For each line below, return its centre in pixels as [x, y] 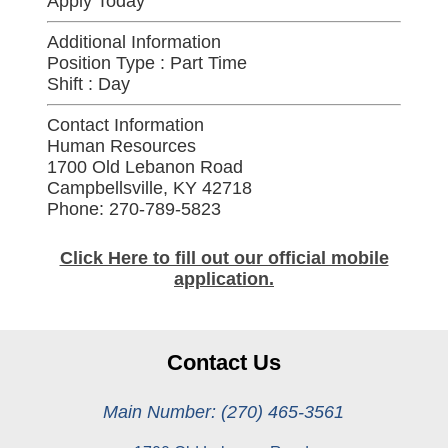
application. [224, 279]
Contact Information [125, 124]
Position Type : [106, 63]
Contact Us [223, 362]
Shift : [70, 84]
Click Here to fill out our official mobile [224, 258]
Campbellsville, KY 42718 [149, 187]
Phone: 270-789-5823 [134, 208]
